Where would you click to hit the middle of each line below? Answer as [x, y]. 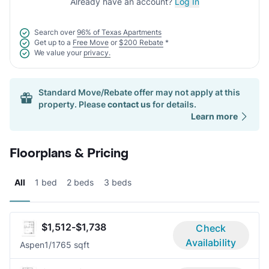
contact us [129, 104]
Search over [55, 32]
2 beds [80, 182]
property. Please [72, 104]
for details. [174, 104]
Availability [211, 242]
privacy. [97, 52]
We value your [58, 52]
